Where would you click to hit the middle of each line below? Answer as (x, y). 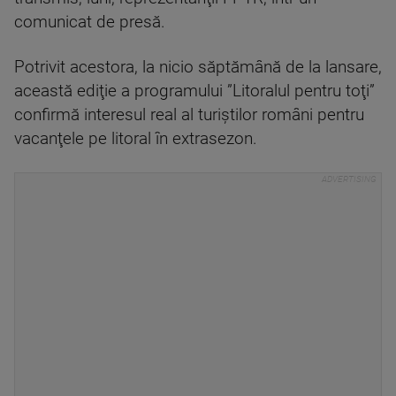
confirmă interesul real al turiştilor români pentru (189, 115)
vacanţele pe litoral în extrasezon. (136, 139)
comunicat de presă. (90, 22)
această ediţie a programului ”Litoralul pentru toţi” (194, 91)
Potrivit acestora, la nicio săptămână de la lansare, (198, 67)
